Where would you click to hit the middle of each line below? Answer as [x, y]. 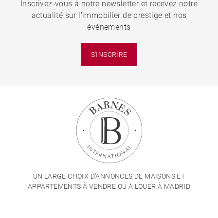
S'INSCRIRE [109, 54]
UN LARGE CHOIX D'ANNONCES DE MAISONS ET [109, 176]
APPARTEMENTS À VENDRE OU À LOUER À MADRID [109, 186]
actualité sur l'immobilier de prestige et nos [109, 15]
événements [109, 27]
